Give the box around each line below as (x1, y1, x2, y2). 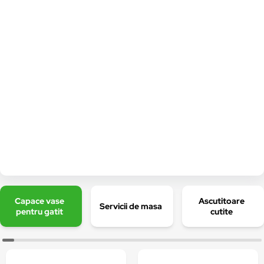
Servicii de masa (99, 201, 162, 212)
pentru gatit (16, 206, 64, 217)
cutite (210, 206, 233, 217)
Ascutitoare (198, 196, 245, 206)
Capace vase (15, 196, 65, 206)
